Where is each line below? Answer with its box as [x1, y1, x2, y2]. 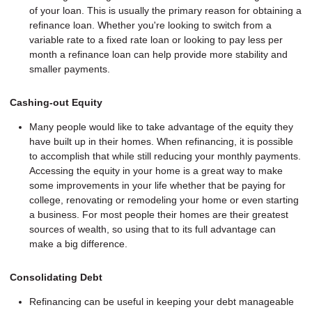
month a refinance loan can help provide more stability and [29, 48, 288, 60]
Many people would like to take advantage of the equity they [29, 121, 293, 133]
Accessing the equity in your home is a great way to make [29, 165, 283, 177]
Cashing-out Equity [10, 97, 102, 109]
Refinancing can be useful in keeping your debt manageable [29, 296, 294, 308]
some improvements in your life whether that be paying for [29, 180, 286, 192]
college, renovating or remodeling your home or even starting [29, 194, 299, 206]
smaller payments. [29, 63, 110, 75]
